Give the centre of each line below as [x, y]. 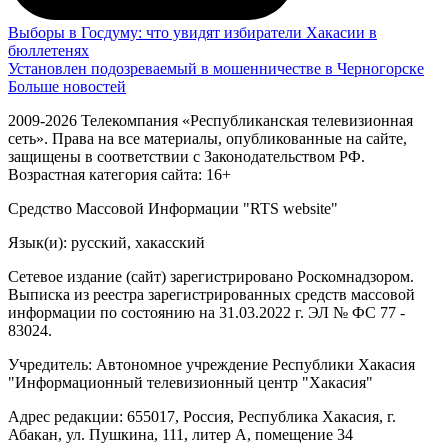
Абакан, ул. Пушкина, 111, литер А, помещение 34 [180, 435]
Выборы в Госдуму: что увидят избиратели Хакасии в [192, 33]
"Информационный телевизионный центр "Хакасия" [190, 383]
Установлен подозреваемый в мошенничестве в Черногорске [216, 69]
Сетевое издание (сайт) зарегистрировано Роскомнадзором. [211, 277]
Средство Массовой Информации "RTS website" [173, 209]
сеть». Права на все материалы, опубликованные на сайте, [207, 139]
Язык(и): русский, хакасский [106, 243]
